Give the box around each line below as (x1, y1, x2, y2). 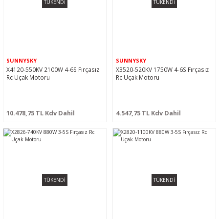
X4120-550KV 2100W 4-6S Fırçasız (6, 66, 99, 73)
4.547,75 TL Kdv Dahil (116, 109, 181, 117)
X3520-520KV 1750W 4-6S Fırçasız (116, 66, 209, 73)
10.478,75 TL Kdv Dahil (6, 109, 75, 117)
